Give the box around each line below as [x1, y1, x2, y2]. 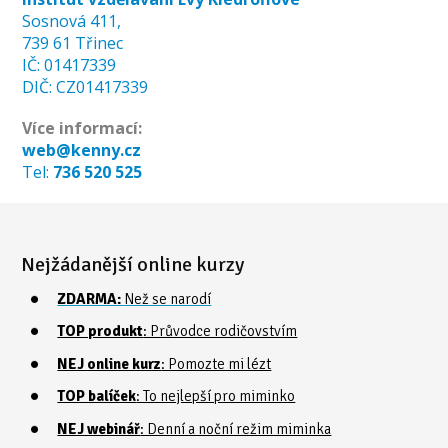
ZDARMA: [57, 289, 125, 308]
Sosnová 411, [22, 9, 122, 32]
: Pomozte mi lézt [161, 354, 272, 373]
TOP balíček [57, 387, 137, 406]
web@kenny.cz [22, 138, 142, 161]
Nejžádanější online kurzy [21, 251, 245, 277]
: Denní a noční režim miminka [140, 419, 332, 438]
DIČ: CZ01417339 [22, 75, 149, 98]
